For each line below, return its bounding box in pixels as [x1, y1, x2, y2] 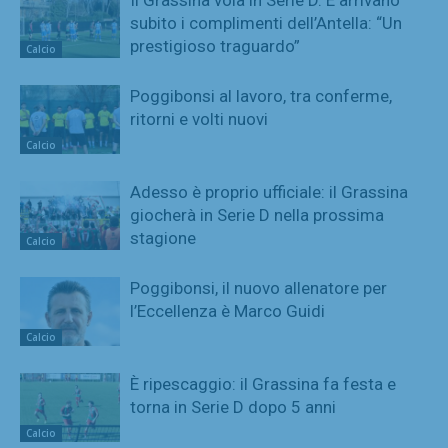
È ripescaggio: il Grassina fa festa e [130, 373, 396, 394]
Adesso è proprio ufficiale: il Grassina [130, 181, 408, 202]
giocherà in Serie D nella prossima [130, 204, 384, 225]
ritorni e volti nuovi [130, 108, 268, 129]
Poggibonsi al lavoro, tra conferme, [130, 85, 392, 106]
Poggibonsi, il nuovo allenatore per [130, 277, 387, 298]
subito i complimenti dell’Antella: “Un [130, 12, 402, 33]
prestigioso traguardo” [130, 35, 300, 56]
